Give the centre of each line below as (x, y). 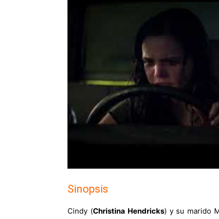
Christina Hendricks (128, 211)
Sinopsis (88, 189)
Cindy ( (80, 211)
